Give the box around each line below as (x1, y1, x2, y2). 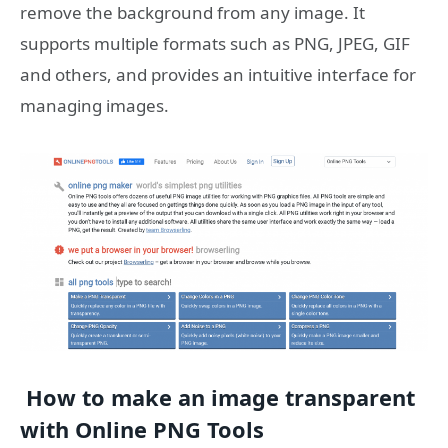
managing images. (20, 93, 169, 117)
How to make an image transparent (20, 383, 415, 413)
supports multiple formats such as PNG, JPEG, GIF (20, 31, 410, 55)
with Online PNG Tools (20, 415, 264, 445)
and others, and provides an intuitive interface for (20, 62, 416, 86)
